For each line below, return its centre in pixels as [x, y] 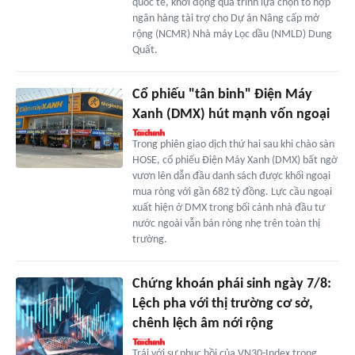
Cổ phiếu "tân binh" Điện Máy [222, 95]
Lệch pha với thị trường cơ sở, [222, 304]
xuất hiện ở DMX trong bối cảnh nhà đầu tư [228, 208]
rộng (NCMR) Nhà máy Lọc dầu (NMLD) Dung [232, 35]
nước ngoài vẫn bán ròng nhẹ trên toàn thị [226, 224]
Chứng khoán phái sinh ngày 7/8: [231, 284]
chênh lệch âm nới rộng [202, 324]
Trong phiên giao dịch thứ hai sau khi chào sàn [233, 145]
